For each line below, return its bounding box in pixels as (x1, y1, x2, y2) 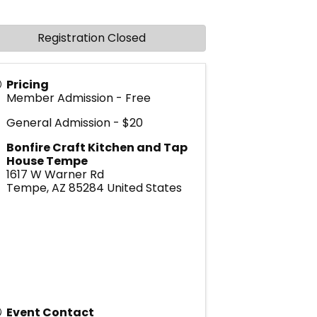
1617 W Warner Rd (6, 166, 104, 183)
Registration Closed (37, 29, 146, 46)
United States (106, 179, 182, 196)
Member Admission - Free (6, 89, 151, 106)
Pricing (6, 76, 49, 93)
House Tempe (6, 152, 88, 169)
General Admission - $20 (6, 114, 143, 131)
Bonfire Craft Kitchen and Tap (6, 139, 188, 156)
